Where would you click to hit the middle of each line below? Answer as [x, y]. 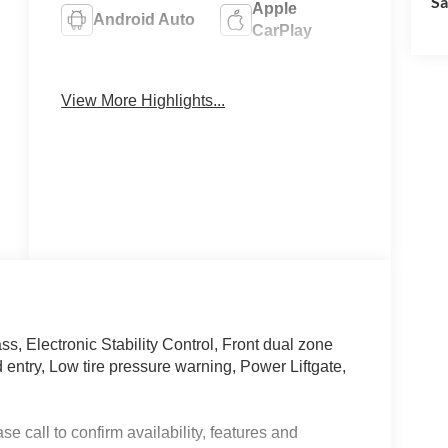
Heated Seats [144, 77]
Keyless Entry [305, 77]
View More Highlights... [143, 100]
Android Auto [144, 19]
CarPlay [282, 30]
